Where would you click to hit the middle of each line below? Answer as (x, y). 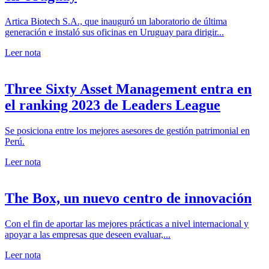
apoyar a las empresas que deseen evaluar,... (88, 234)
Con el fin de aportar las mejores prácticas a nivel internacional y (127, 223)
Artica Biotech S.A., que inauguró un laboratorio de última (116, 22)
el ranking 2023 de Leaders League (113, 105)
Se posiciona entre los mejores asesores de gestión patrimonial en (127, 130)
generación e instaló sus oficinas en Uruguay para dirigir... (114, 32)
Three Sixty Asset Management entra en (128, 89)
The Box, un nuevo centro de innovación (128, 198)
